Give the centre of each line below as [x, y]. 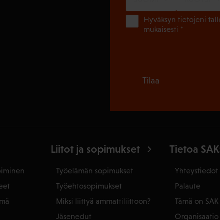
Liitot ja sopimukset [96, 149]
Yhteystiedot [196, 170]
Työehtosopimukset [89, 186]
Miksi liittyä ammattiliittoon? [104, 201]
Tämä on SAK [196, 201]
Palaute [187, 186]
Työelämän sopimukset [95, 170]
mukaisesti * [163, 29]
